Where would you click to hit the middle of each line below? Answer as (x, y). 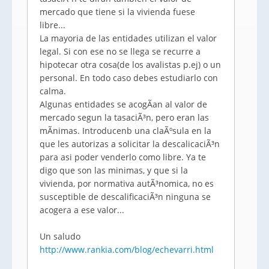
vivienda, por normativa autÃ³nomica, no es (127, 183)
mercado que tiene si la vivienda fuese (117, 12)
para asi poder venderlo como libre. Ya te (123, 157)
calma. (53, 91)
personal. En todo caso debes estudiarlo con (129, 78)
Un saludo (60, 236)
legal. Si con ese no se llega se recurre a (120, 51)
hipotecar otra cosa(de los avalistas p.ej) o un (130, 65)
